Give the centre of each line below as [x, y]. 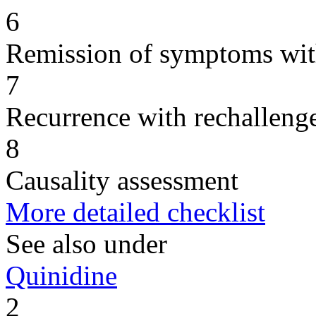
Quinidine [61, 275]
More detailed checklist [135, 212]
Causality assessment [122, 180]
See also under [86, 243]
